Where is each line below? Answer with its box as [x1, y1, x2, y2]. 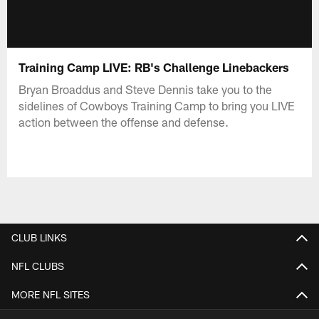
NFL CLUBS [11, 259, 64, 272]
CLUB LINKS [11, 231, 67, 244]
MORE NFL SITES [11, 288, 90, 300]
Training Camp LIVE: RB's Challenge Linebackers [19, 59, 290, 74]
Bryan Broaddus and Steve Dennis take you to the [19, 81, 273, 96]
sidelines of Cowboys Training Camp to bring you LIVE [19, 98, 296, 113]
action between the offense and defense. [19, 114, 229, 129]
